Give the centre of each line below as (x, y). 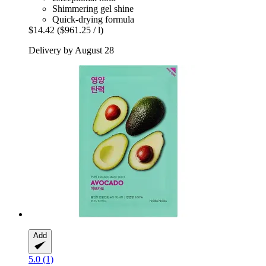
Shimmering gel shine (93, 9)
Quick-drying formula (93, 20)
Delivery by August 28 (71, 50)
